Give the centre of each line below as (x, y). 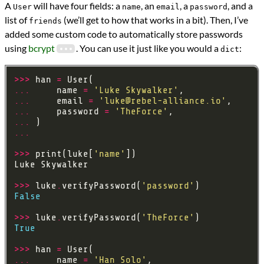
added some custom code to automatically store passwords (124, 34)
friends (45, 21)
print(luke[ (62, 154)
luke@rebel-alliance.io (163, 101)
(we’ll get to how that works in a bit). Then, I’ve (155, 20)
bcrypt (42, 48)
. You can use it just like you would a (148, 48)
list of (17, 20)
